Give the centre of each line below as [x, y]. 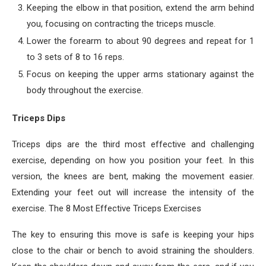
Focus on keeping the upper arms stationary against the [140, 74]
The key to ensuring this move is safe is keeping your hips [133, 235]
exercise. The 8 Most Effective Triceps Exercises [107, 208]
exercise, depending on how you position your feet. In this [133, 160]
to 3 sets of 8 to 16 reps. [75, 57]
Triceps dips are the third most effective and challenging [133, 144]
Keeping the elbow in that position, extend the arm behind [140, 8]
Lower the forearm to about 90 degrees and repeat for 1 [140, 41]
